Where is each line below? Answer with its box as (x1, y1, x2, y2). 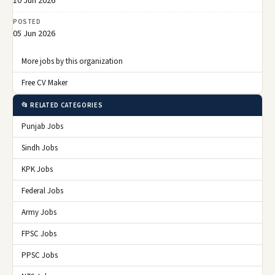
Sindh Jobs (21, 142, 58, 153)
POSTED (13, 17, 41, 26)
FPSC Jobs (21, 228, 56, 239)
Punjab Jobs (21, 120, 63, 132)
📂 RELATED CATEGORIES (21, 100, 103, 110)
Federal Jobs (21, 185, 63, 196)
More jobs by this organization (21, 55, 123, 67)
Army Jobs (21, 206, 56, 218)
